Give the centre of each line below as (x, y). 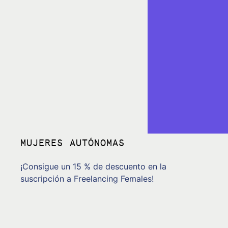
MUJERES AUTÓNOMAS (73, 142)
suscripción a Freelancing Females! (87, 178)
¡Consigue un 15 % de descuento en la (93, 166)
